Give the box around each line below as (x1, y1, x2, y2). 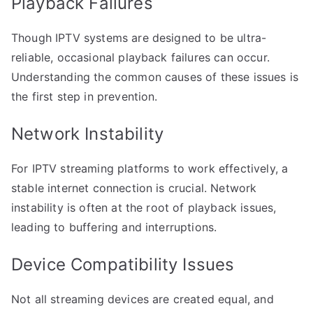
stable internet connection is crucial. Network (11, 180, 257, 195)
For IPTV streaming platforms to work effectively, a (11, 161, 289, 175)
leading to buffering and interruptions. (11, 219, 217, 234)
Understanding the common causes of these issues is (11, 69, 299, 84)
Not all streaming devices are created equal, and (11, 291, 274, 306)
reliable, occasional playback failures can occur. (11, 50, 270, 64)
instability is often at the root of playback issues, (11, 200, 277, 214)
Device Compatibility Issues (11, 254, 235, 275)
